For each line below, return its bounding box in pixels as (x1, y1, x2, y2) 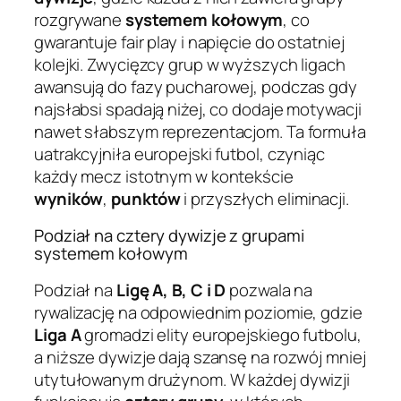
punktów (111, 186, 181, 210)
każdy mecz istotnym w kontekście (34, 164, 294, 188)
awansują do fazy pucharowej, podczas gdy (34, 74, 357, 98)
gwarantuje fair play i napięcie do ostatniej (34, 30, 345, 54)
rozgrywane (34, 7, 125, 31)
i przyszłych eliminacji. (180, 186, 349, 210)
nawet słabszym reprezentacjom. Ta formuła (34, 119, 366, 143)
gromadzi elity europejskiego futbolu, (81, 322, 362, 346)
